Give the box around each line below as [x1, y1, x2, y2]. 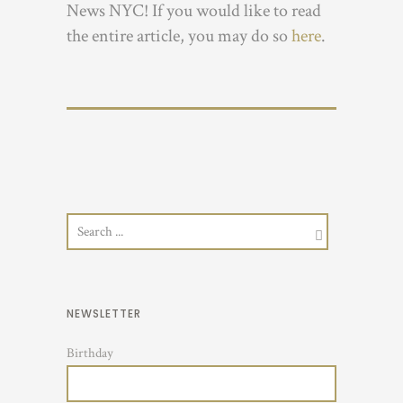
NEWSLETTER [67, 306, 141, 322]
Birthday [67, 345, 113, 363]
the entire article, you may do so [67, 24, 291, 49]
